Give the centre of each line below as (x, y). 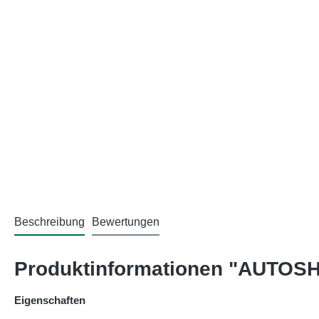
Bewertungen (126, 222)
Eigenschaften (50, 300)
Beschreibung (49, 222)
